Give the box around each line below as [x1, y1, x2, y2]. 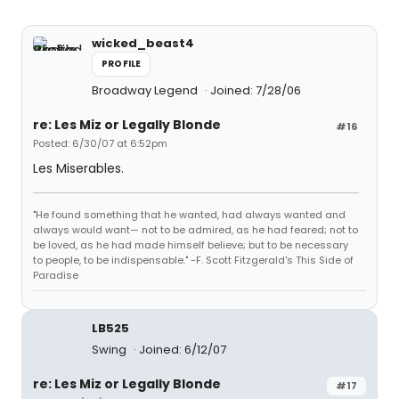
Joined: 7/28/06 [210, 82, 301, 99]
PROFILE [102, 57, 142, 70]
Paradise [33, 268, 78, 282]
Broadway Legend [92, 82, 200, 99]
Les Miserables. [33, 159, 124, 177]
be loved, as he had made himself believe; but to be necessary [33, 238, 348, 252]
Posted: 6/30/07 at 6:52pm [33, 136, 167, 151]
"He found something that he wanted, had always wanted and [33, 208, 346, 222]
